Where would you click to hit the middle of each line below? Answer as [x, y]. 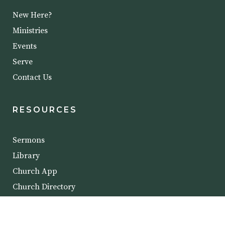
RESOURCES [45, 109]
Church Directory [44, 187]
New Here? [32, 15]
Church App [35, 171]
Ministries [30, 30]
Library [26, 155]
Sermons [29, 140]
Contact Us [32, 77]
